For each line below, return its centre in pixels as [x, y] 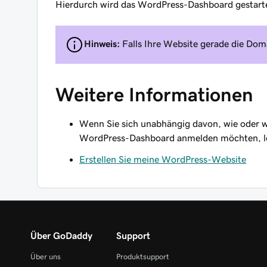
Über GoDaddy [61, 235]
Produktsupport [142, 257]
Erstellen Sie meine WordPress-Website [163, 159]
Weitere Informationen [154, 95]
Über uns [46, 257]
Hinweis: [102, 43]
